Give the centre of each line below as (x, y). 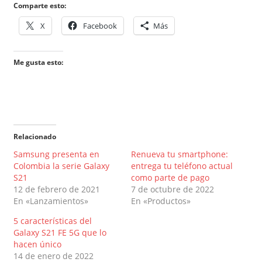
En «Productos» (161, 201)
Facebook (100, 25)
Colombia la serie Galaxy (61, 166)
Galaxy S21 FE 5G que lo (60, 232)
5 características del (52, 220)
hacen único (37, 244)
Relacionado (35, 136)
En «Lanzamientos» (51, 201)
